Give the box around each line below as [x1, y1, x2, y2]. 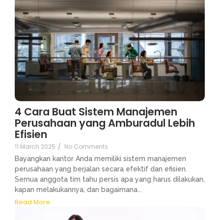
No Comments [64, 142, 108, 151]
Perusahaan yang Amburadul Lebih [15, 116, 195, 131]
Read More [15, 197, 50, 207]
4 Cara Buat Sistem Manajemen [15, 105, 177, 119]
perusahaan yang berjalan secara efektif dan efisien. [15, 165, 187, 173]
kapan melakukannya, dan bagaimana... [15, 186, 142, 194]
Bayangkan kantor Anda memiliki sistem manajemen [15, 155, 186, 163]
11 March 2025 [15, 142, 55, 151]
